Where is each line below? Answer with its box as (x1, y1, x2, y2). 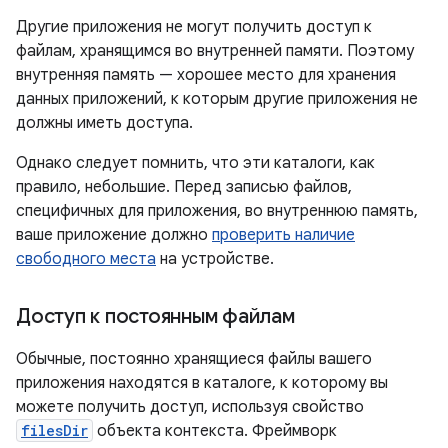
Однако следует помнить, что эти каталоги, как (16, 153, 375, 173)
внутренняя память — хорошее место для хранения (16, 65, 396, 85)
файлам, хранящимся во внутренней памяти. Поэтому (16, 41, 414, 61)
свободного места (16, 249, 156, 269)
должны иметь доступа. (16, 113, 193, 133)
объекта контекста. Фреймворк (93, 421, 337, 441)
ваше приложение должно (16, 225, 212, 245)
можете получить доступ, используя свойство (16, 397, 364, 417)
